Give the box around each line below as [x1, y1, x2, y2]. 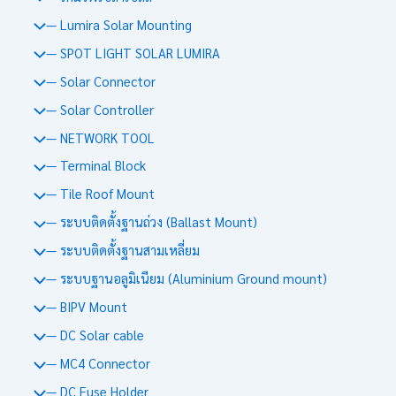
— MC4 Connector [45, 354, 150, 372]
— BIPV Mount [45, 298, 127, 316]
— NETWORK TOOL [45, 128, 155, 146]
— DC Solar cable [45, 326, 144, 344]
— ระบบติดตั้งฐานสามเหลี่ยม [45, 241, 200, 259]
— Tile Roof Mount [45, 185, 155, 202]
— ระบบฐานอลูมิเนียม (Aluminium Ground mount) [45, 270, 327, 287]
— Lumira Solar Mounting [45, 15, 192, 33]
